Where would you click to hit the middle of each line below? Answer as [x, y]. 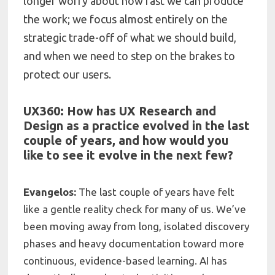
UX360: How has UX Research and [120, 111]
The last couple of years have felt [157, 192]
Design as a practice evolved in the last [137, 126]
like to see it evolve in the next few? [130, 155]
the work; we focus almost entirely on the [126, 19]
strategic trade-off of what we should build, [130, 38]
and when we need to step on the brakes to [130, 56]
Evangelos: [51, 192]
